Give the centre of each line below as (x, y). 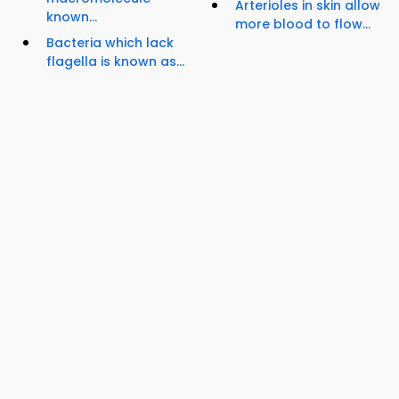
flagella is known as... (115, 62)
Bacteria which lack (110, 43)
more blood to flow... (303, 24)
